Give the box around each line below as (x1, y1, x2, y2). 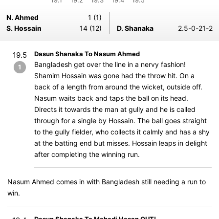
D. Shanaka (117, 24, 153, 32)
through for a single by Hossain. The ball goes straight (34, 116, 207, 125)
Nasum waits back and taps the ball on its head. (34, 94, 188, 102)
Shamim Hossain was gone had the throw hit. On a (34, 71, 195, 80)
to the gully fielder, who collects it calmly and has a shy (34, 128, 210, 136)
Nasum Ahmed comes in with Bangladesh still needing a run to (7, 177, 206, 186)
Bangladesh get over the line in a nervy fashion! (34, 60, 186, 68)
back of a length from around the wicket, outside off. (34, 83, 202, 91)
